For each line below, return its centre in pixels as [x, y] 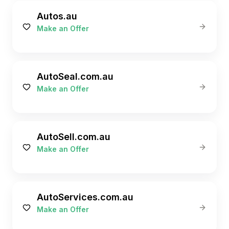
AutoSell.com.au [74, 137]
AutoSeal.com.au [75, 76]
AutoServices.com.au [85, 197]
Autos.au [57, 16]
